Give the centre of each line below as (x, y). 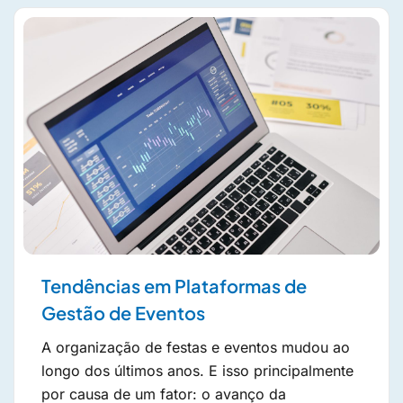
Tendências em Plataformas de (174, 286)
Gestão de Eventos (123, 313)
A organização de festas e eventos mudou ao (196, 348)
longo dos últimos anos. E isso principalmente (197, 371)
